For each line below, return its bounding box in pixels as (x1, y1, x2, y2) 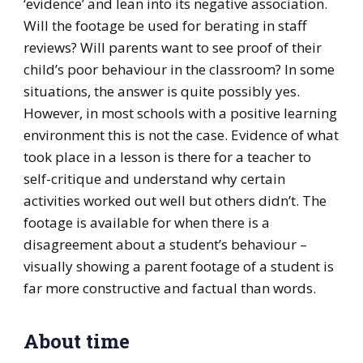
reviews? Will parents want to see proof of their (23, 38, 322, 58)
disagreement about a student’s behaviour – (23, 235, 307, 254)
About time (23, 328, 130, 355)
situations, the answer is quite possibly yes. (23, 82, 300, 101)
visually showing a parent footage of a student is (23, 257, 334, 276)
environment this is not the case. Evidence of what (23, 126, 339, 145)
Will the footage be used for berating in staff (23, 16, 306, 36)
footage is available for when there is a (23, 213, 270, 233)
